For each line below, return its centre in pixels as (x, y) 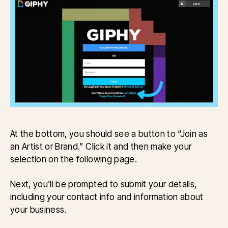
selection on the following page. (76, 159)
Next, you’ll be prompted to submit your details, (104, 184)
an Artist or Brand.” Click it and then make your (101, 146)
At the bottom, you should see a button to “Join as (109, 133)
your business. (38, 209)
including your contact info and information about (107, 196)
